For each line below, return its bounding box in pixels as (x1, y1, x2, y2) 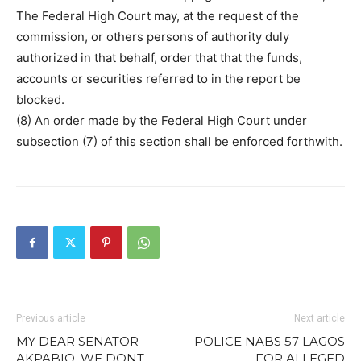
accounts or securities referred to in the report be (16, 71, 301, 86)
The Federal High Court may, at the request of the (16, 8, 299, 23)
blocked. (16, 92, 64, 107)
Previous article (16, 313, 85, 324)
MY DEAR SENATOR (16, 334, 139, 349)
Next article (294, 313, 345, 324)
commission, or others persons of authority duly (16, 29, 289, 44)
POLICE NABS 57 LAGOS (194, 334, 345, 349)
